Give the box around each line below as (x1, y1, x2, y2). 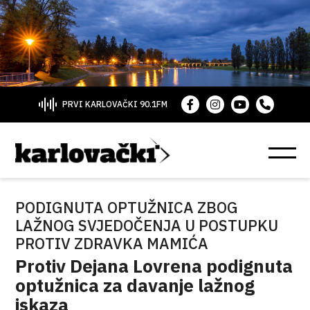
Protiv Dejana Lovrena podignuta (15, 254, 293, 277)
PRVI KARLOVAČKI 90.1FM (62, 99, 167, 109)
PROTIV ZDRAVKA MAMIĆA (15, 233, 209, 253)
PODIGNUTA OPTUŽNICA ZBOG (15, 197, 239, 217)
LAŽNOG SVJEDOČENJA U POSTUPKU (15, 215, 279, 235)
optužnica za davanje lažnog (15, 273, 255, 297)
